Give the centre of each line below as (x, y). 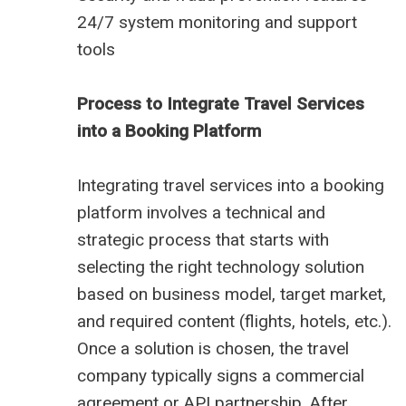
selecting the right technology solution (221, 267)
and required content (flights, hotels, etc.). (234, 322)
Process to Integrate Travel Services (221, 104)
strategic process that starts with (203, 240)
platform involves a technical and (201, 213)
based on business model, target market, (232, 295)
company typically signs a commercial (221, 376)
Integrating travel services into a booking (231, 186)
